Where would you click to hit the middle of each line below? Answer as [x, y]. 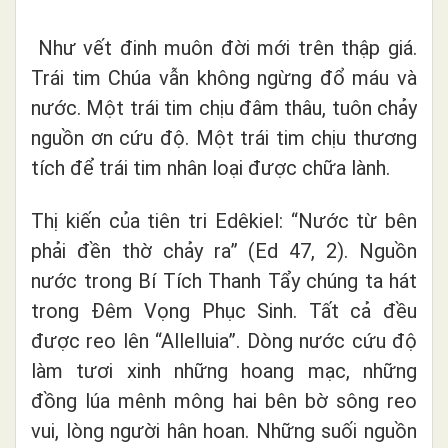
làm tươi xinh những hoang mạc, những [224, 370]
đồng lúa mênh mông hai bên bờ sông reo [224, 400]
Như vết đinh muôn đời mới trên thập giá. [227, 47]
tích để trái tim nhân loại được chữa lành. [210, 167]
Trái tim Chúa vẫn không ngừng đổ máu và [224, 77]
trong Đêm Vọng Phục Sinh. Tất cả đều [224, 310]
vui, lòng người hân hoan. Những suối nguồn [224, 430]
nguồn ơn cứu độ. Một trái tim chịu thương [224, 137]
